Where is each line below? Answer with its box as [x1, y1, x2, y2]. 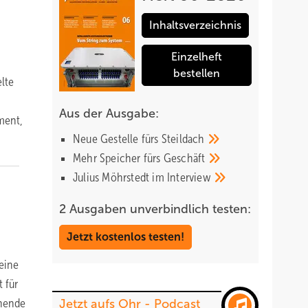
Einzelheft [171, 51, 222, 63]
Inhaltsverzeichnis [149, 19, 241, 31]
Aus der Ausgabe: [59, 107, 159, 120]
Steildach [161, 132, 208, 146]
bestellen [173, 67, 220, 79]
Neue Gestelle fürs [73, 132, 162, 146]
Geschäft [163, 151, 208, 165]
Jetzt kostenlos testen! [67, 231, 184, 243]
